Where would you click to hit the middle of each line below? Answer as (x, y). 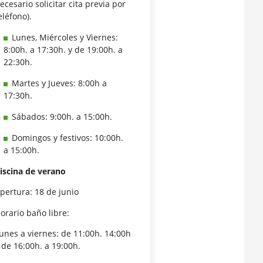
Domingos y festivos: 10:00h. (68, 138)
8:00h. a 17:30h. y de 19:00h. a (63, 50)
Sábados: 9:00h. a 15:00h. (62, 117)
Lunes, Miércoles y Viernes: (65, 38)
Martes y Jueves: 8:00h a (60, 83)
